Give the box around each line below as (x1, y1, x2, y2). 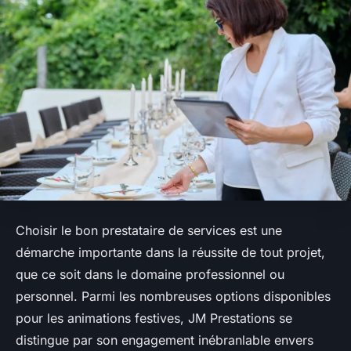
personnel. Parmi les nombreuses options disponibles (16, 288, 331, 304)
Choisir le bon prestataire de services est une (16, 222, 282, 238)
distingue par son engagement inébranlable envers (16, 331, 313, 348)
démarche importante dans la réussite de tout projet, (16, 244, 325, 260)
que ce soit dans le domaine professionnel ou (16, 266, 284, 282)
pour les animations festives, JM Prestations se (16, 309, 292, 326)
